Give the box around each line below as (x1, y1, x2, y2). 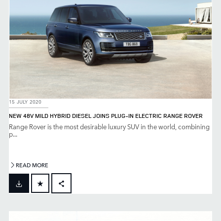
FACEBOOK (68, 196, 95, 204)
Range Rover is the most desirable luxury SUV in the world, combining (9, 122, 210, 132)
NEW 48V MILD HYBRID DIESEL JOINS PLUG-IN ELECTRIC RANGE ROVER (9, 111, 203, 120)
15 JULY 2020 (9, 97, 42, 106)
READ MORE (16, 161, 49, 170)
